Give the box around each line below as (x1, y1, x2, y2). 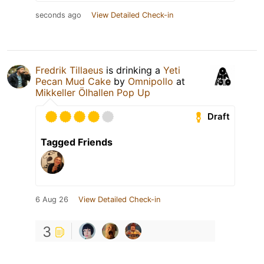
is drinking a (103, 64, 163, 76)
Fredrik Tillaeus (35, 64, 103, 76)
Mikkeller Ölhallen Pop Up (35, 86, 150, 98)
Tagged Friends (41, 136, 113, 148)
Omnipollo (128, 75, 173, 87)
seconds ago (35, 10, 81, 19)
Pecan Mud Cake (35, 75, 111, 87)
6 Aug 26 (35, 194, 68, 204)
